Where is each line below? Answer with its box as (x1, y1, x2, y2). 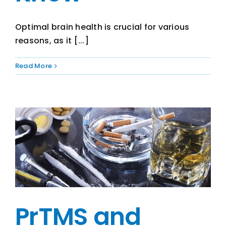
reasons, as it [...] (15, 35, 89, 46)
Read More (15, 61, 52, 71)
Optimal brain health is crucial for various (15, 21, 190, 33)
